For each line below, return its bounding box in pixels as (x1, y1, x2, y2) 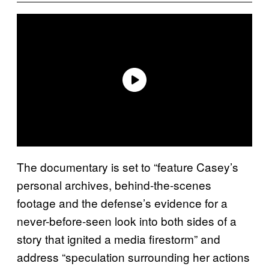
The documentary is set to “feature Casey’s (17, 158, 238, 175)
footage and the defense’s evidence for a (17, 194, 228, 211)
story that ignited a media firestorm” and (17, 230, 220, 247)
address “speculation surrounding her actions (17, 248, 250, 265)
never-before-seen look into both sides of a (17, 212, 237, 229)
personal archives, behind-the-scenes (17, 176, 211, 193)
